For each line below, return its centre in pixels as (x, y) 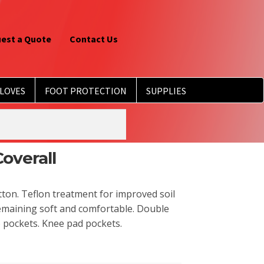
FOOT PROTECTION (85, 90)
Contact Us (94, 39)
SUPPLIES (166, 90)
